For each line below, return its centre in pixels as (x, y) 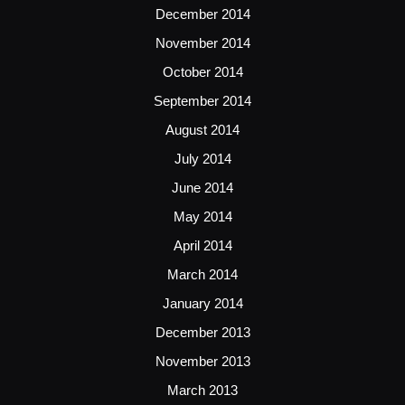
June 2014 (202, 187)
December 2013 (202, 332)
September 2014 (202, 100)
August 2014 (202, 129)
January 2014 (202, 303)
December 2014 (202, 14)
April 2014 (202, 245)
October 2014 (202, 71)
